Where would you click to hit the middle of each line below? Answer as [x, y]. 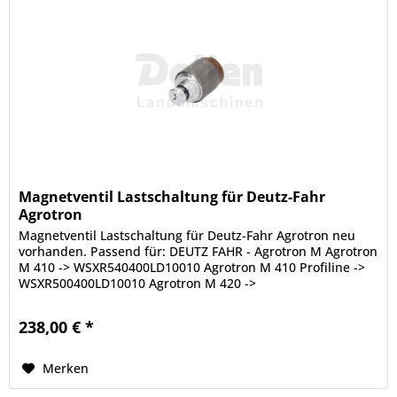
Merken [66, 369]
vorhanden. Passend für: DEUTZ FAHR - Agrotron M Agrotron [198, 252]
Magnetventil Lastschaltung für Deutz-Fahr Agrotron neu [187, 236]
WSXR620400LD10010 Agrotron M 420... [136, 300]
